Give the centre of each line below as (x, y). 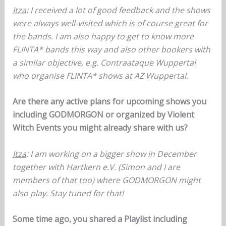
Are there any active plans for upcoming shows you (109, 102)
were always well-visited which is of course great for (110, 23)
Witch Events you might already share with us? (100, 128)
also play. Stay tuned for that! (68, 193)
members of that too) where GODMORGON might (106, 180)
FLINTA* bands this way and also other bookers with (111, 49)
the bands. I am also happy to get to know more (103, 36)
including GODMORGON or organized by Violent (103, 115)
